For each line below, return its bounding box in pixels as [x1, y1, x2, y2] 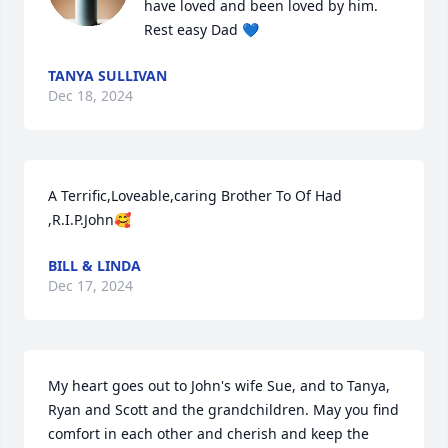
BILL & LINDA [48, 255, 141, 275]
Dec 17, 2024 [48, 275, 133, 295]
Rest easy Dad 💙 [144, 19, 259, 39]
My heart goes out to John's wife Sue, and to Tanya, [48, 375, 390, 395]
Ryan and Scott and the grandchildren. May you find [48, 399, 399, 419]
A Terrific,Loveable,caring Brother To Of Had [48, 185, 342, 205]
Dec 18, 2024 [48, 85, 133, 105]
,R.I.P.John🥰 [48, 209, 131, 229]
